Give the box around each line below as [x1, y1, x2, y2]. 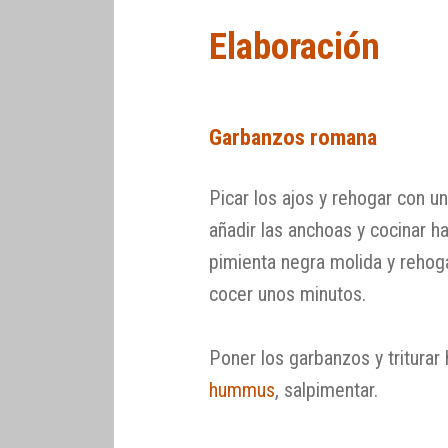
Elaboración [209, 25, 381, 69]
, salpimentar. [275, 377, 379, 402]
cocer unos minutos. [209, 281, 367, 306]
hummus [209, 377, 276, 402]
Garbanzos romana [209, 123, 378, 150]
